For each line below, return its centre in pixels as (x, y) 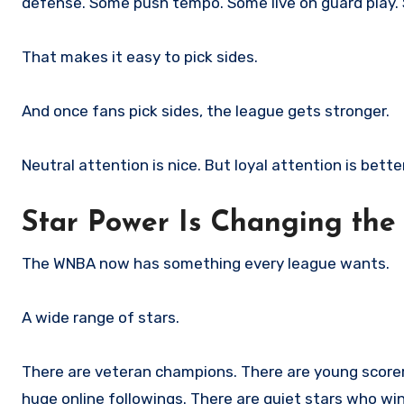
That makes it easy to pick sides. (140, 57)
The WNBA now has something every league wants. (206, 264)
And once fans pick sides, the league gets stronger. (206, 111)
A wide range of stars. (101, 318)
